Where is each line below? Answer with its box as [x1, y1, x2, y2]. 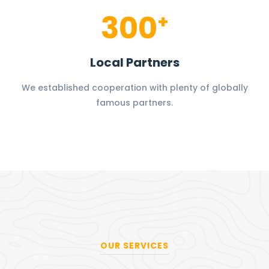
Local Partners [89, 53, 180, 71]
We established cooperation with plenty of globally [21, 81, 248, 94]
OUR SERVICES [100, 239, 169, 252]
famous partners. [96, 96, 173, 109]
